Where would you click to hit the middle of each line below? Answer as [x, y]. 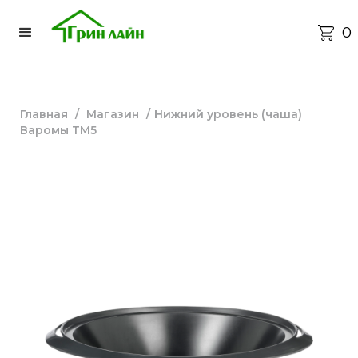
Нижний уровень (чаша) [228, 114]
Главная [44, 114]
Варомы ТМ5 [58, 130]
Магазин [113, 114]
